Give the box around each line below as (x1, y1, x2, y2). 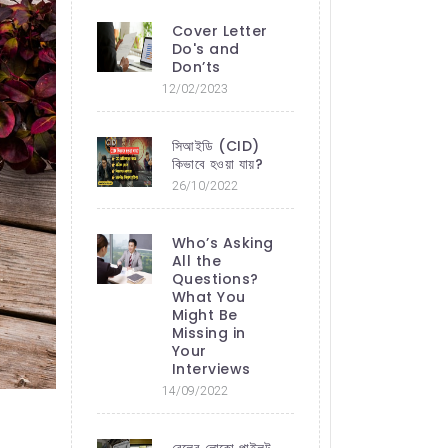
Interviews (171, 358, 251, 379)
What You (171, 286, 246, 307)
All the (171, 250, 221, 271)
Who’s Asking (171, 232, 274, 253)
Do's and (171, 38, 240, 59)
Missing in (171, 322, 246, 343)
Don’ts (171, 56, 221, 77)
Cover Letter (171, 20, 268, 41)
